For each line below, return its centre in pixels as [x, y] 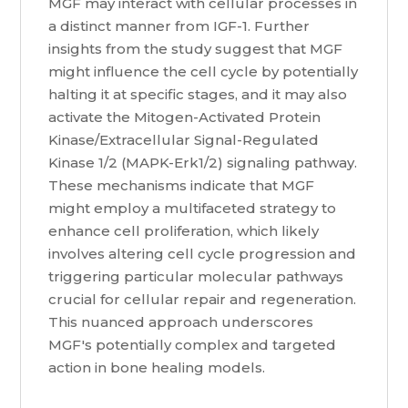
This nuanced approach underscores [181, 322]
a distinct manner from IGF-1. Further [179, 26]
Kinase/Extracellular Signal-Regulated [184, 140]
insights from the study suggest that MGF [196, 49]
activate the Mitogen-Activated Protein [185, 117]
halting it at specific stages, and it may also [198, 95]
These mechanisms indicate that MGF [182, 186]
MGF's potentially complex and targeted [193, 345]
